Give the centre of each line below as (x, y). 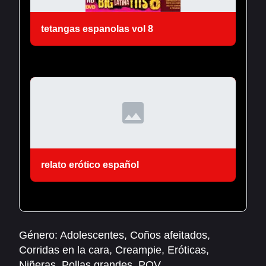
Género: (38, 235)
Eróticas (187, 250)
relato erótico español (90, 165)
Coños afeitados (169, 235)
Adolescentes (92, 235)
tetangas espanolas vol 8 (97, 28)
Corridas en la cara (64, 250)
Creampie (138, 250)
